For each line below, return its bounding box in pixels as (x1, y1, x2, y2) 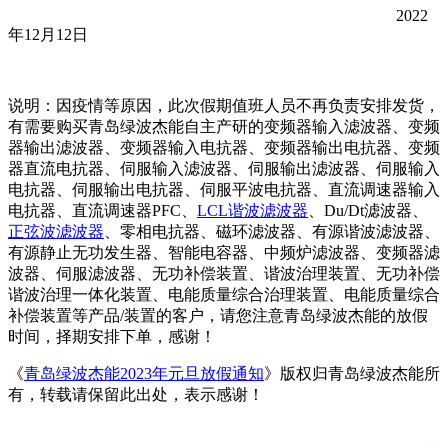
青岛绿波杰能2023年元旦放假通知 (24, 365, 264, 383)
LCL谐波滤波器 (197, 202, 308, 220)
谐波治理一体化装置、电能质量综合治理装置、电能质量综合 (8, 286, 440, 304)
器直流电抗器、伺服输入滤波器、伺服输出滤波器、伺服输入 (8, 160, 440, 178)
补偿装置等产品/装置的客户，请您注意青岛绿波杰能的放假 (8, 307, 428, 325)
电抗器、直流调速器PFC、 (8, 202, 197, 220)
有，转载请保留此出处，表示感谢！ (8, 386, 264, 404)
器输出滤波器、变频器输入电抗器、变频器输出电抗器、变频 (8, 139, 440, 157)
